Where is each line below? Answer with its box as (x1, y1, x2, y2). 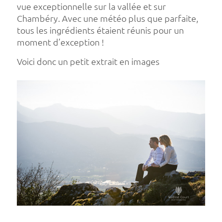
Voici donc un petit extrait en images (16, 56, 160, 66)
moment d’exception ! (16, 37, 104, 47)
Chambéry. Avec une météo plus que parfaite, (16, 13, 198, 23)
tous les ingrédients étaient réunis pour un (16, 25, 184, 35)
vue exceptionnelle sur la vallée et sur (16, 1, 166, 11)
